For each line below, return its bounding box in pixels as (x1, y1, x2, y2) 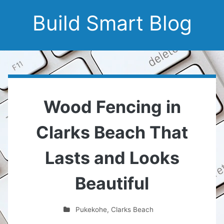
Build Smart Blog (32, 10, 192, 35)
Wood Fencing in (43, 96, 181, 117)
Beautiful (75, 173, 149, 193)
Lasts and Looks (44, 147, 179, 168)
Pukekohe (75, 205, 107, 213)
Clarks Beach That (36, 122, 188, 142)
